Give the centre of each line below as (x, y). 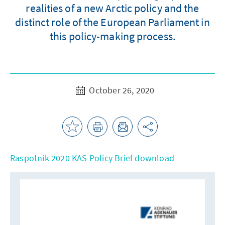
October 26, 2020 (121, 90)
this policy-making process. (113, 36)
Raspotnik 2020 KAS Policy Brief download (92, 158)
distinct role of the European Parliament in (113, 22)
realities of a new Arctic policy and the (113, 8)
